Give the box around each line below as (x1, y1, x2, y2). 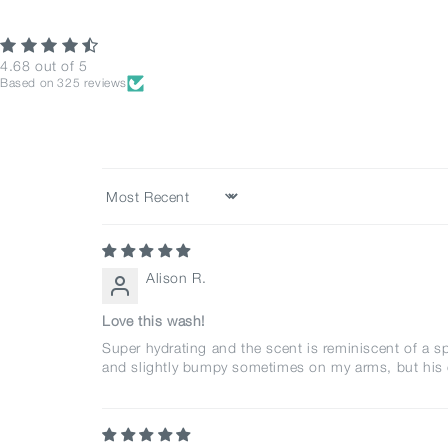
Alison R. (146, 268, 207, 286)
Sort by (101, 195, 149, 213)
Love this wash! (102, 311, 205, 329)
